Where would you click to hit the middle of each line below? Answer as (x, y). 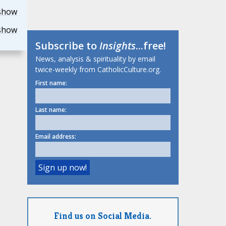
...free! (151, 46)
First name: (51, 83)
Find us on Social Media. (103, 215)
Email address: (55, 137)
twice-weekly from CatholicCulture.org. (98, 70)
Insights (117, 46)
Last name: (51, 110)
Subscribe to (67, 46)
